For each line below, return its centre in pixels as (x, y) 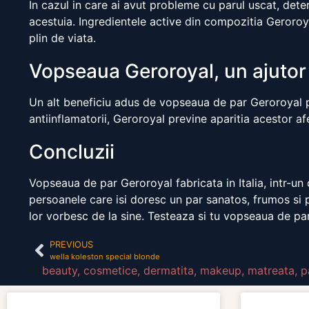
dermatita (169, 271)
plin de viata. (62, 38)
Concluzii (72, 152)
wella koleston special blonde (105, 257)
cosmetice (110, 271)
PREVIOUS (71, 245)
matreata (271, 271)
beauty (60, 271)
